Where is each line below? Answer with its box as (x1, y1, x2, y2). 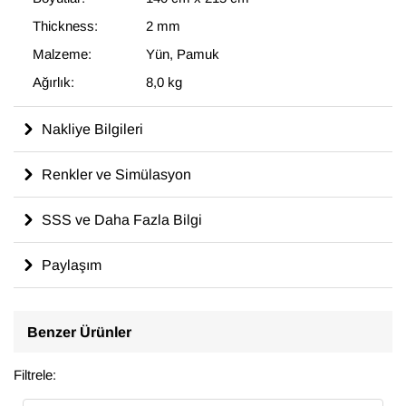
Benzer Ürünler (27, 321, 131, 342)
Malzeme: (33, 44, 92, 63)
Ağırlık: (33, 72, 74, 92)
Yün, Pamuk (146, 44, 219, 63)
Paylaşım (42, 255, 101, 275)
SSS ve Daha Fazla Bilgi (42, 209, 202, 229)
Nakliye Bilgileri (42, 119, 143, 139)
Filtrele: (14, 365, 56, 384)
